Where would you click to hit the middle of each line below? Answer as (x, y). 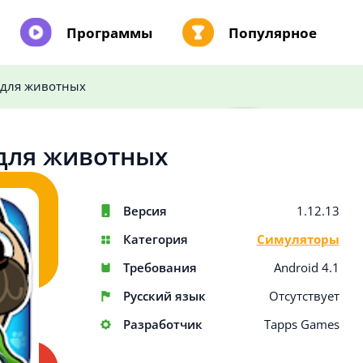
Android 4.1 (306, 268)
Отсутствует (304, 296)
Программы (109, 32)
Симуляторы (298, 239)
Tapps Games (301, 325)
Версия (145, 211)
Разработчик (162, 325)
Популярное (273, 32)
